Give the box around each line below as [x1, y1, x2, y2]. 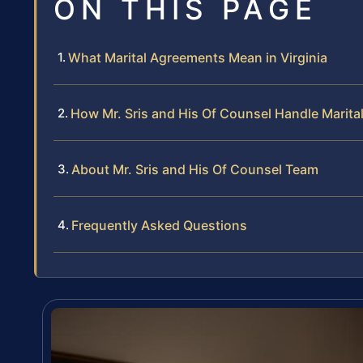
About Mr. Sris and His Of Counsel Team [71, 161, 318, 178]
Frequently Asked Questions [71, 217, 247, 234]
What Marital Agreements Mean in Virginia [68, 49, 327, 66]
